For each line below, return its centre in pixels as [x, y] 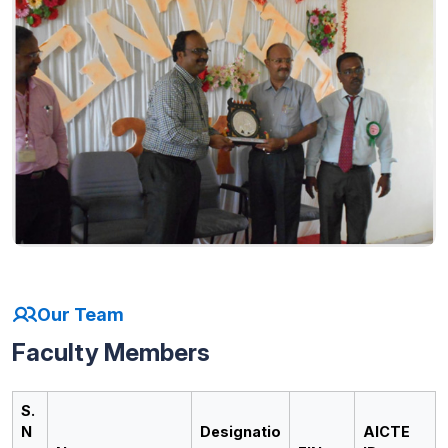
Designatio [240, 431]
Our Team [80, 315]
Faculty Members [111, 352]
